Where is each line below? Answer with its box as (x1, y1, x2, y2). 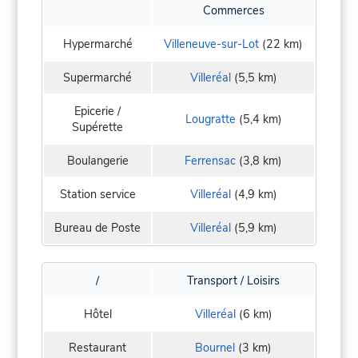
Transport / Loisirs (187, 272, 280, 289)
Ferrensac (185, 153, 236, 169)
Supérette (72, 119, 123, 136)
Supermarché (63, 70, 132, 86)
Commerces (202, 2, 265, 19)
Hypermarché (62, 36, 133, 53)
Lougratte (185, 111, 236, 128)
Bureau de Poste (54, 220, 141, 237)
